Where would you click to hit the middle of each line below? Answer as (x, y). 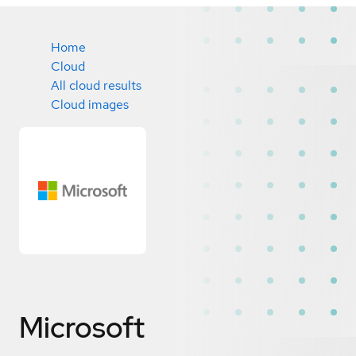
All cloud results (96, 85)
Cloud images (90, 104)
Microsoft (82, 327)
